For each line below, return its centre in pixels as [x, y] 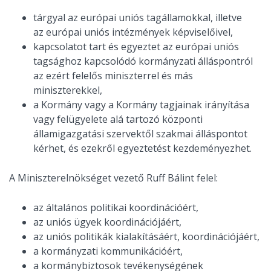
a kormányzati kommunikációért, [108, 251]
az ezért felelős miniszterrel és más [113, 76]
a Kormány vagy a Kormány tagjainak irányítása [141, 105]
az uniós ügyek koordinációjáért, [107, 222]
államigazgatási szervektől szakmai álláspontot [140, 134]
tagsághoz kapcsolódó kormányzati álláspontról [143, 61]
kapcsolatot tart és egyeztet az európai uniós [136, 47]
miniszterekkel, [68, 90]
